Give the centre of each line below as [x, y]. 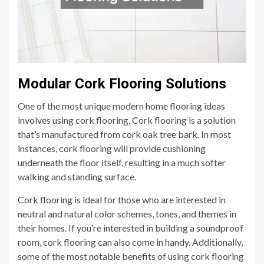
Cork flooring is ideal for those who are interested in [122, 200]
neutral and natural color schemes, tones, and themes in [127, 214]
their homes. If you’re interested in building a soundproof [131, 228]
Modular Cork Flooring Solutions [122, 84]
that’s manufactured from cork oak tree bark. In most [124, 134]
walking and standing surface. [77, 177]
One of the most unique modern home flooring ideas [121, 106]
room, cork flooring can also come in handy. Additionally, [130, 242]
